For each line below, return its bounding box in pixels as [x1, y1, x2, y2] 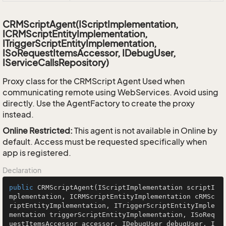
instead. [3, 109, 34, 120]
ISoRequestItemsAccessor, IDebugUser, [3, 47, 176, 59]
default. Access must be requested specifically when [3, 137, 207, 147]
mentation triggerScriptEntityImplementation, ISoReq [9, 211, 215, 218]
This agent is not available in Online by [73, 126, 217, 136]
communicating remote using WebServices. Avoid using [3, 87, 218, 97]
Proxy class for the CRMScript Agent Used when [3, 76, 185, 86]
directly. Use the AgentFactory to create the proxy [3, 98, 195, 108]
